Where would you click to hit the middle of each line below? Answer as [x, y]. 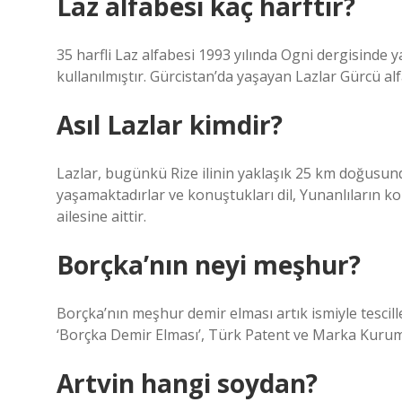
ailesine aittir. [101, 216]
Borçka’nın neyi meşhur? [209, 265]
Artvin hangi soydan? [187, 383]
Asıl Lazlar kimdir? [170, 125]
